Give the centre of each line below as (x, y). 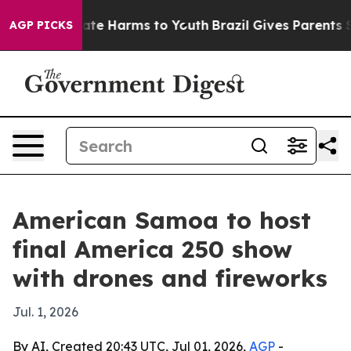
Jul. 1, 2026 (45, 312)
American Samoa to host (162, 220)
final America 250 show (152, 249)
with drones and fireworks (170, 278)
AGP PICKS (41, 25)
